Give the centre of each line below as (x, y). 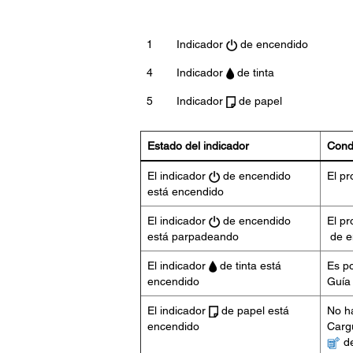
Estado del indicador (198, 146)
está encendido (185, 191)
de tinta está (249, 266)
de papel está (253, 310)
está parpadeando (193, 236)
